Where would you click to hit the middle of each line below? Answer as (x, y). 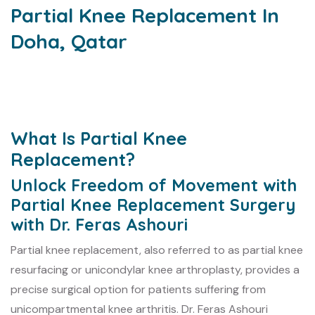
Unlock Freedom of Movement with (154, 185)
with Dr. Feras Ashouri (99, 224)
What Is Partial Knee (99, 138)
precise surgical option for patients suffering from (138, 289)
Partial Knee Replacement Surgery (153, 205)
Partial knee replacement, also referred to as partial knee (157, 250)
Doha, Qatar (69, 41)
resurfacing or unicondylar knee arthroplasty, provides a (155, 269)
